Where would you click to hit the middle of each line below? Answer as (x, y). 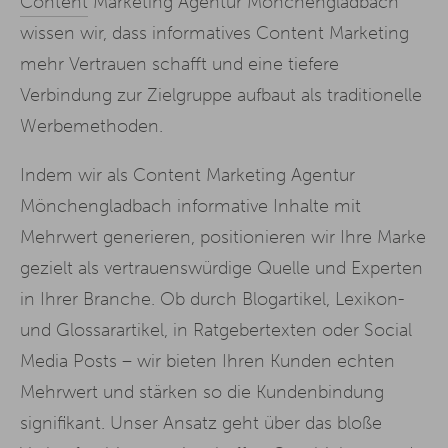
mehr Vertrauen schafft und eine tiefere (179, 63)
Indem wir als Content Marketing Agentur (187, 174)
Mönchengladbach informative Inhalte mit (190, 205)
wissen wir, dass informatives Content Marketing (214, 32)
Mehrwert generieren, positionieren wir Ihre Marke (223, 236)
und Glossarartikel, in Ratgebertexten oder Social (216, 329)
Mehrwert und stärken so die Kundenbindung (202, 391)
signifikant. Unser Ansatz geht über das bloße (201, 422)
